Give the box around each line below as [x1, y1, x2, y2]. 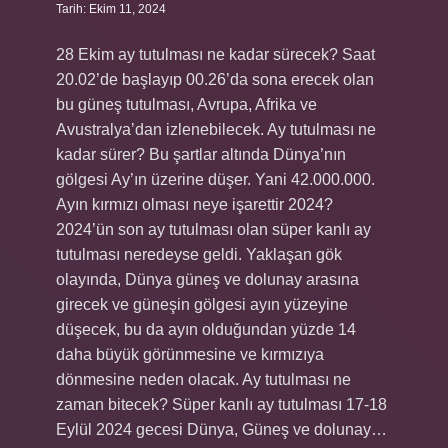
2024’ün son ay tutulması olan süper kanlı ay [56, 221, 371, 238]
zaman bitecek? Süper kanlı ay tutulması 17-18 [56, 396, 387, 413]
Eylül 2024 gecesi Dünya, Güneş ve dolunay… [56, 421, 387, 438]
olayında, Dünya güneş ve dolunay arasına [56, 271, 359, 288]
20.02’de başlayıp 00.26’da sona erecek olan [56, 71, 374, 88]
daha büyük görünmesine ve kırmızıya [56, 346, 324, 363]
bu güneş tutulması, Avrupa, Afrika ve [56, 96, 317, 113]
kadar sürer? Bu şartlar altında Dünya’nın [56, 146, 346, 163]
